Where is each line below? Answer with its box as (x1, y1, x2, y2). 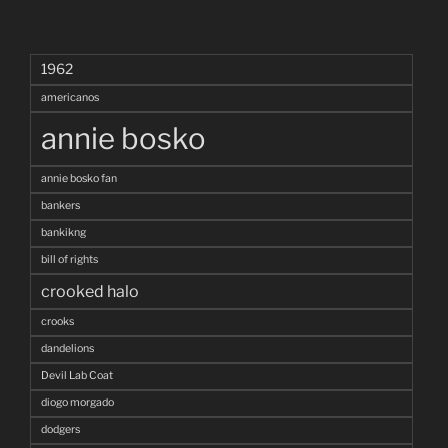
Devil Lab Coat (41, 369, 113, 383)
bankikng (41, 226, 86, 240)
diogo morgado (41, 396, 114, 410)
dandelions (41, 342, 94, 356)
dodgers (41, 423, 80, 437)
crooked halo (41, 281, 139, 302)
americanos (41, 91, 99, 105)
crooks (41, 315, 74, 329)
